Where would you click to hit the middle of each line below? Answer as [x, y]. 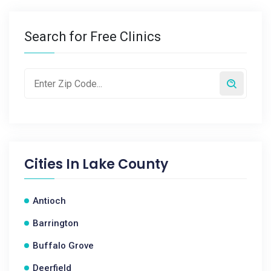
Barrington [56, 223]
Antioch [49, 201]
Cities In [53, 164]
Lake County [125, 164]
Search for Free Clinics [93, 37]
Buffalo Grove [63, 246]
